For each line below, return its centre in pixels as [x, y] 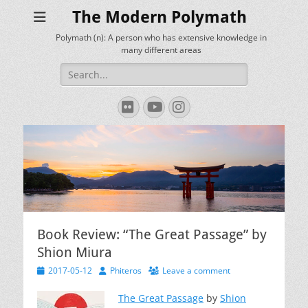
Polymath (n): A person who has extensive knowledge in [161, 37]
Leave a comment [196, 271]
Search [76, 70]
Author [111, 270]
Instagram [219, 106]
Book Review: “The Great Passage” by [152, 235]
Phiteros [126, 271]
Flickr [147, 106]
